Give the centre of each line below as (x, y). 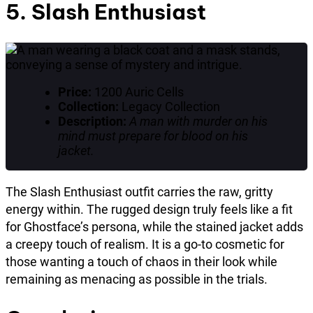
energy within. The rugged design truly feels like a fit (149, 210)
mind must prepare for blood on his (153, 136)
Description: (92, 122)
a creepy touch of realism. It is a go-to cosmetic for (145, 245)
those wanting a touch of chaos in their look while (141, 262)
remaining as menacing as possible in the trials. (137, 279)
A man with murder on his (198, 122)
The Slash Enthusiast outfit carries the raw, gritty (139, 192)
